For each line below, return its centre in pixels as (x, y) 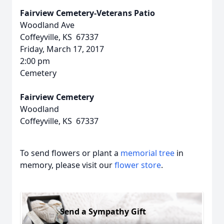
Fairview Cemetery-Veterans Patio (87, 13)
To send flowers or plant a (70, 153)
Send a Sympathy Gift (103, 211)
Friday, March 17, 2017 (62, 49)
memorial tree (147, 153)
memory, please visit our (67, 165)
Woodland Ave (47, 25)
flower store (138, 165)
